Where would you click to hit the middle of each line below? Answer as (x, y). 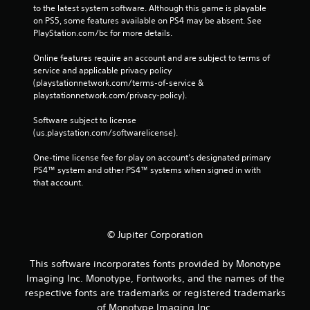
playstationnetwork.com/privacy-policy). (111, 95)
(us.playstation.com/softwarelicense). (106, 132)
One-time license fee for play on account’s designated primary (152, 157)
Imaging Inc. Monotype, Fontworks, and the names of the (155, 278)
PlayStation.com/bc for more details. (103, 33)
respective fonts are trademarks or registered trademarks (155, 292)
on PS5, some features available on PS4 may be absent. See (147, 20)
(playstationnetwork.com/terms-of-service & (119, 82)
